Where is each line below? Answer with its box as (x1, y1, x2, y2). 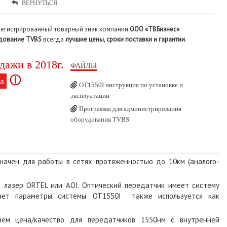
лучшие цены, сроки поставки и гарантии (64, 34, 185, 44)
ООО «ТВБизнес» (130, 24, 179, 33)
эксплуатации (70, 91, 109, 99)
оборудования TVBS (70, 115, 129, 123)
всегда (42, 34, 64, 44)
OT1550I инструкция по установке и (79, 81, 183, 89)
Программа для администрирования (79, 104, 181, 112)
